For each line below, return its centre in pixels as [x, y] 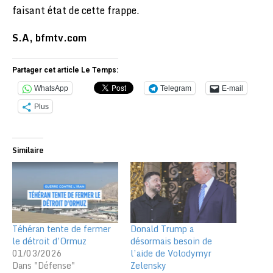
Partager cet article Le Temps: [65, 70]
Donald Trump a [162, 229]
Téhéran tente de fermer [62, 229]
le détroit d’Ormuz [49, 241]
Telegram [176, 89]
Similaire [28, 151]
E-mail [232, 89]
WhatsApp [51, 89]
